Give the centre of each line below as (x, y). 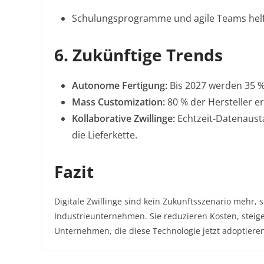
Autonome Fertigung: (120, 85)
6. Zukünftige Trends (138, 55)
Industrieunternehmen (100, 216)
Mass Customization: (118, 102)
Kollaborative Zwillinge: (123, 118)
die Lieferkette (103, 135)
